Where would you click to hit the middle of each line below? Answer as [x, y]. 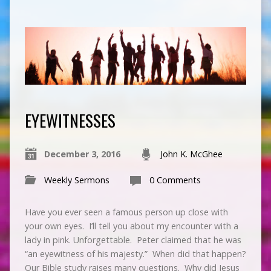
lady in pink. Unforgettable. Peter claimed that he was [133, 240]
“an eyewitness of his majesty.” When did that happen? [135, 254]
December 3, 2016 [82, 154]
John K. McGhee [191, 154]
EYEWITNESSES [70, 120]
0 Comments [175, 180]
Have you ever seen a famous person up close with [126, 212]
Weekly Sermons [77, 180]
